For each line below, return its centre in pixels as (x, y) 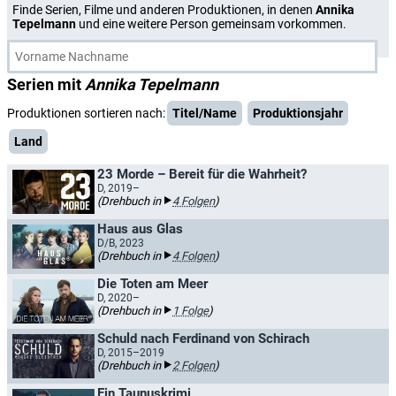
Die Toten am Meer (152, 284)
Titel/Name (205, 113)
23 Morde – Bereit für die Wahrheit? (202, 174)
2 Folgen (194, 366)
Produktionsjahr (298, 113)
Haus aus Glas (140, 229)
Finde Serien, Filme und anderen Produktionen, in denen (164, 10)
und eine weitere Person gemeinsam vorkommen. (211, 24)
